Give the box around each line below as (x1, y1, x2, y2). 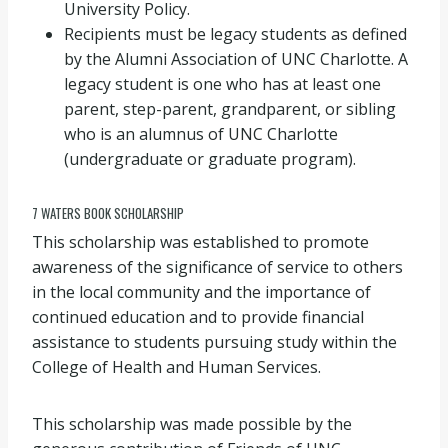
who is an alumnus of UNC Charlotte (64, 123, 338, 145)
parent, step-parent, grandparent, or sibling (64, 98, 396, 120)
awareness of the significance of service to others (32, 255, 403, 278)
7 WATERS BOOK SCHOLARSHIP (32, 203, 184, 223)
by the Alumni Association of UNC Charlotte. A (64, 48, 408, 70)
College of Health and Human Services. (32, 355, 321, 378)
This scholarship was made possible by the (32, 412, 352, 435)
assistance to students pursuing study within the (32, 330, 397, 353)
